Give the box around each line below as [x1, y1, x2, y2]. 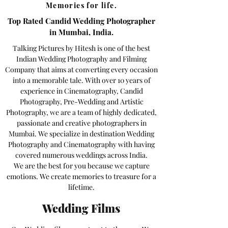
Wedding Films [42, 201, 120, 216]
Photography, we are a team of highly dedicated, [6, 107, 157, 117]
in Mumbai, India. [49, 27, 113, 37]
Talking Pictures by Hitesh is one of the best [13, 43, 150, 53]
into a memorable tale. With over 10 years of [12, 75, 151, 85]
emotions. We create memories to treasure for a [7, 172, 156, 181]
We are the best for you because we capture [13, 161, 150, 170]
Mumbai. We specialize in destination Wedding [9, 129, 154, 138]
